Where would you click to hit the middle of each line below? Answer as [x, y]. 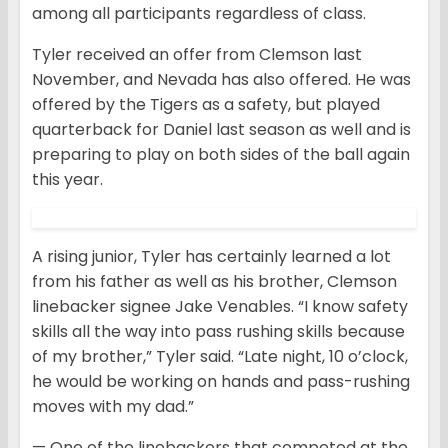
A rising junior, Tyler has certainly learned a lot [211, 257]
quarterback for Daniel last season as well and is [221, 130]
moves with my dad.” [113, 407]
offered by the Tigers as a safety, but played [206, 105]
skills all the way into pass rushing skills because [218, 332]
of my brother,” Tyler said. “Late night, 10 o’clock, [220, 357]
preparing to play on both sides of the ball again [221, 155]
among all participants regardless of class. [199, 14]
